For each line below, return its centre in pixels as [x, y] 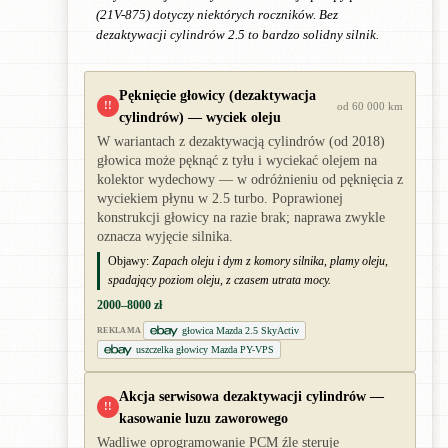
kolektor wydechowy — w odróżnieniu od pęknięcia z [250, 179]
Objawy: [128, 261]
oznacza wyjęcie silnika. [165, 236]
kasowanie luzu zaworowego [203, 418]
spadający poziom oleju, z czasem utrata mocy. [219, 280]
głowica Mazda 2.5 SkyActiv [241, 330]
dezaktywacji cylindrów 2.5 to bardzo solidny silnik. [237, 35]
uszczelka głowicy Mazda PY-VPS [205, 349]
